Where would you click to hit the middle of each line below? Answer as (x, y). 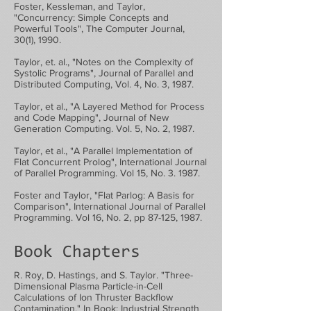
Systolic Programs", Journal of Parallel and (104, 73)
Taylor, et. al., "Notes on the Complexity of (103, 62)
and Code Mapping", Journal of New (91, 117)
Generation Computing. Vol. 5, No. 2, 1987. (104, 128)
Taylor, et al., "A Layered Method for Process (109, 106)
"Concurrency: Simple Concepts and (91, 17)
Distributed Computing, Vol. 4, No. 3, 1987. (104, 84)
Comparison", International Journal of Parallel (110, 206)
